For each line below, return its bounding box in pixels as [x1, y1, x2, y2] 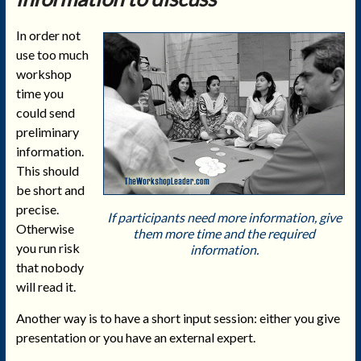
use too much [15, 46, 89, 62]
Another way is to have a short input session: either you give [15, 309, 340, 326]
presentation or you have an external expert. [15, 329, 255, 345]
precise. [15, 201, 59, 217]
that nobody [15, 259, 84, 275]
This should [15, 162, 79, 178]
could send [15, 104, 75, 120]
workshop [15, 65, 72, 81]
